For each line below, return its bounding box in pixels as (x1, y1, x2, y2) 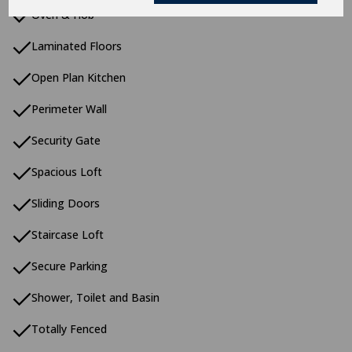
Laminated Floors (31, 38, 122, 53)
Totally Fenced (31, 321, 107, 336)
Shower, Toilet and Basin (31, 290, 159, 305)
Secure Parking (31, 258, 108, 273)
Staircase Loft (31, 227, 104, 242)
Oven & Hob (31, 7, 94, 22)
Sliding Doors (31, 196, 100, 211)
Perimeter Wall (31, 101, 107, 116)
